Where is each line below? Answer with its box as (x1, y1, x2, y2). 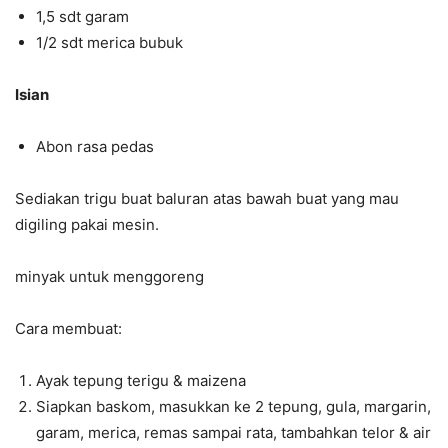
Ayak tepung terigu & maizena (36, 371, 246, 391)
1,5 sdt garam (36, 7, 129, 27)
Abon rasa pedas (36, 137, 154, 157)
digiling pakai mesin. (15, 215, 159, 235)
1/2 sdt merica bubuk (36, 33, 183, 53)
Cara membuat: (15, 319, 122, 339)
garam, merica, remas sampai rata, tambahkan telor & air (36, 423, 431, 443)
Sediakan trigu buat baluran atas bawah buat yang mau (15, 189, 399, 209)
